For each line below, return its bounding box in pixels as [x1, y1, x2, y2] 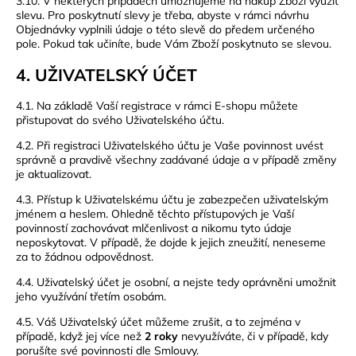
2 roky [145, 329, 178, 344]
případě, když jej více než [16, 329, 145, 344]
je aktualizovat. [16, 167, 91, 182]
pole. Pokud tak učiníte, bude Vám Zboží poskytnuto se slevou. [16, 36, 331, 51]
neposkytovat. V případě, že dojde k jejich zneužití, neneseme [16, 235, 326, 250]
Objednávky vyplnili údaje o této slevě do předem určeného [16, 21, 315, 37]
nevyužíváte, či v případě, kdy [178, 329, 328, 344]
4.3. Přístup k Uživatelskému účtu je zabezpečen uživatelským [16, 192, 328, 207]
